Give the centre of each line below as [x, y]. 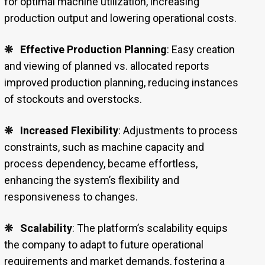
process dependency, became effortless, [101, 164]
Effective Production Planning [93, 50]
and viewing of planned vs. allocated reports [106, 66]
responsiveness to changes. [71, 197]
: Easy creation [201, 50]
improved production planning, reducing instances [121, 83]
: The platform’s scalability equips [150, 228]
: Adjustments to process [178, 131]
